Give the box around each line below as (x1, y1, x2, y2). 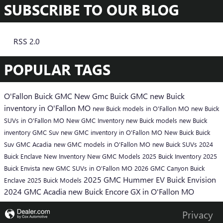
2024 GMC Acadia (4, 186, 68, 197)
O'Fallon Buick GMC (4, 90, 74, 101)
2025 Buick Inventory (142, 151, 203, 160)
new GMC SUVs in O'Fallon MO (42, 163, 134, 172)
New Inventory (44, 151, 87, 160)
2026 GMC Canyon (134, 163, 190, 172)
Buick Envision (167, 174, 216, 185)
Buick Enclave (4, 151, 44, 160)
